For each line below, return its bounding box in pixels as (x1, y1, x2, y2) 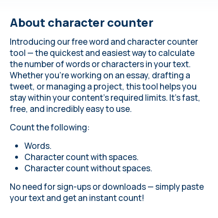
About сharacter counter (10, 14, 153, 30)
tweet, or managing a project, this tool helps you (10, 81, 197, 92)
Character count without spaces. (24, 163, 152, 174)
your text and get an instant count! (10, 192, 145, 203)
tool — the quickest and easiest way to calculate (10, 47, 195, 58)
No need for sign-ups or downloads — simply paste (10, 181, 204, 192)
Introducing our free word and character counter (10, 36, 198, 47)
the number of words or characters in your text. (10, 58, 191, 70)
